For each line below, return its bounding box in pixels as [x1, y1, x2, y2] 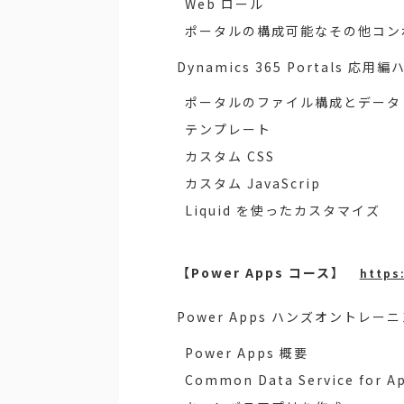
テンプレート [185, 120, 272, 139]
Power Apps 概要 [185, 343, 309, 362]
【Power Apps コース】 [176, 263, 360, 281]
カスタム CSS [185, 147, 276, 166]
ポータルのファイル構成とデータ [185, 93, 402, 112]
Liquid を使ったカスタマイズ [185, 201, 381, 220]
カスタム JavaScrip [185, 174, 322, 193]
